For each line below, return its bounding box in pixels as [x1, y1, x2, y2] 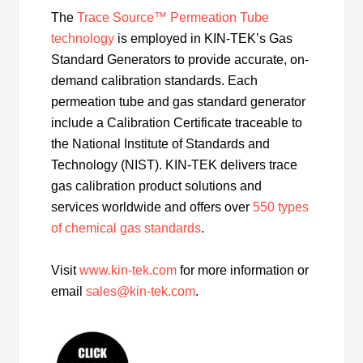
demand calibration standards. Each [51, 74, 258, 88]
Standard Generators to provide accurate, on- [51, 53, 310, 67]
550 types [253, 200, 310, 215]
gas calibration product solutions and [51, 179, 263, 194]
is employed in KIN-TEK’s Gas [114, 32, 293, 46]
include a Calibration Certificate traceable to [51, 116, 303, 130]
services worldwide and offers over [51, 200, 254, 215]
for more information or [177, 263, 310, 278]
